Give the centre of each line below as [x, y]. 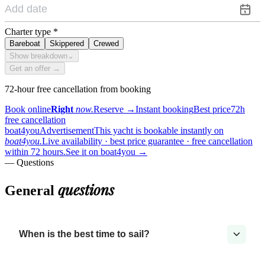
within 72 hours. [35, 151]
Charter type [28, 31]
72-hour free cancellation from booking [78, 89]
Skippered [67, 43]
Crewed [106, 43]
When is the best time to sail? [84, 234]
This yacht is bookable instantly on [159, 130]
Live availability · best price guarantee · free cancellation [147, 141]
